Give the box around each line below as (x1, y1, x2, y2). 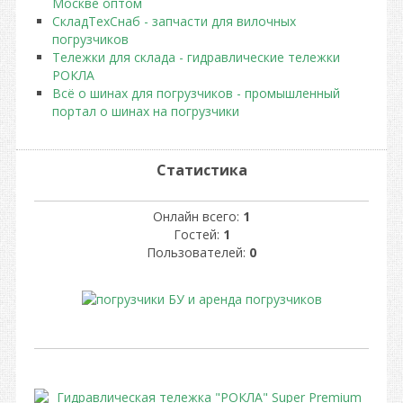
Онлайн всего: (153, 208, 243, 225)
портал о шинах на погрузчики (52, 103, 239, 120)
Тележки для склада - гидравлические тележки (52, 49, 340, 66)
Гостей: (173, 226, 223, 243)
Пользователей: (147, 244, 249, 261)
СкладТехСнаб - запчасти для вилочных (52, 13, 296, 30)
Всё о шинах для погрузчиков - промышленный (52, 85, 340, 102)
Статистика (156, 160, 247, 180)
